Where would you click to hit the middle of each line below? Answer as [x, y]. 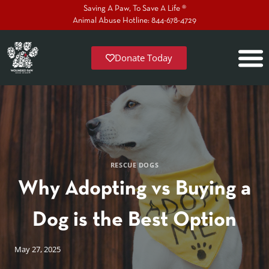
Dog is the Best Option [134, 220]
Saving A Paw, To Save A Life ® [134, 9]
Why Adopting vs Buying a [134, 189]
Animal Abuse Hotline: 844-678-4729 [134, 21]
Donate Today [143, 57]
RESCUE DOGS [134, 165]
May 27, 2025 [38, 249]
